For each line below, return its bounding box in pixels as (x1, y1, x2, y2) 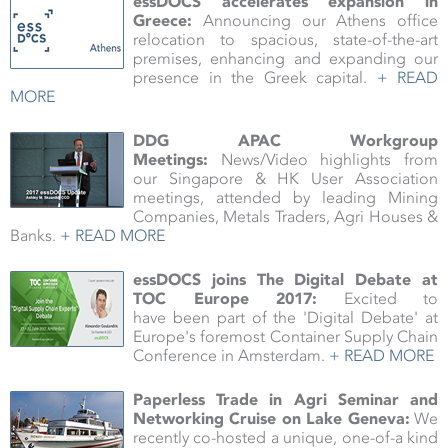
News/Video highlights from (208, 150, 438, 170)
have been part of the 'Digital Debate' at (133, 308, 438, 328)
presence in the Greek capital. (133, 68, 377, 88)
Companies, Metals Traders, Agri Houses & (133, 207, 438, 227)
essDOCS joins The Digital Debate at (133, 270, 438, 290)
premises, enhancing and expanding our (133, 49, 438, 69)
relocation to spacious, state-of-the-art (133, 30, 438, 50)
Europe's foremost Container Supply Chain (133, 327, 438, 347)
